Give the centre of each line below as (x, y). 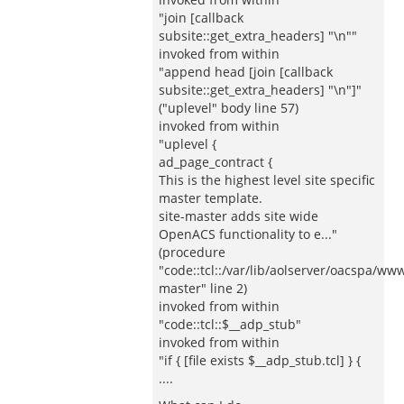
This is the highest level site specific (267, 180)
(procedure (192, 252)
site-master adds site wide (239, 216)
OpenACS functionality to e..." (248, 234)
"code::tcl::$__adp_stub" (230, 324)
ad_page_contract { (216, 162)
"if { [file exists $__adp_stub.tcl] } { (260, 360)
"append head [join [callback (246, 72)
